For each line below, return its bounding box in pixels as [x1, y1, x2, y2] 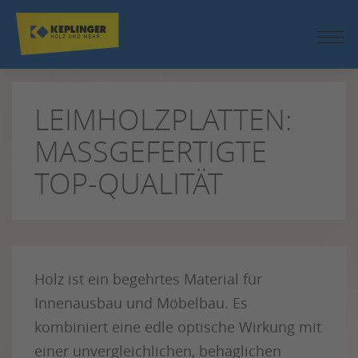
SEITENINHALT [22, 26, 112, 44]
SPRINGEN [22, 46, 87, 64]
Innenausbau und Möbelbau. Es [34, 293, 248, 312]
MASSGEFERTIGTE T [34, 132, 267, 170]
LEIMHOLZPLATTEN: [34, 100, 292, 138]
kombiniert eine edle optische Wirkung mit [34, 317, 321, 336]
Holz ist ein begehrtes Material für [34, 269, 262, 288]
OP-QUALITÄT [34, 164, 208, 202]
